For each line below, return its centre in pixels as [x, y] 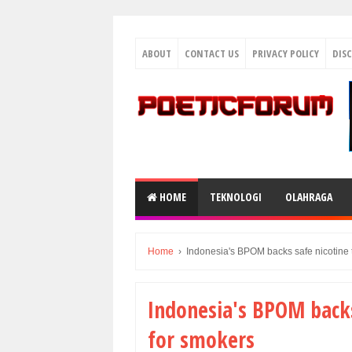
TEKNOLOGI [236, 197]
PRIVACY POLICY [286, 53]
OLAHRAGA [309, 197]
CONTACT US [212, 53]
